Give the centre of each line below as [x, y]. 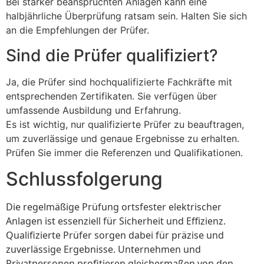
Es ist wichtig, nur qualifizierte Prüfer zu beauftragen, [125, 124]
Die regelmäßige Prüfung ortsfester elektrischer [114, 207]
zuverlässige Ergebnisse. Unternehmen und [103, 249]
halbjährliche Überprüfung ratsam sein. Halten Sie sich [126, 16]
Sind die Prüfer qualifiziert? [112, 55]
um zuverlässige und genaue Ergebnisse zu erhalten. [123, 138]
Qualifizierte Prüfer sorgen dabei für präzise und [115, 235]
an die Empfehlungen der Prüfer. [77, 30]
